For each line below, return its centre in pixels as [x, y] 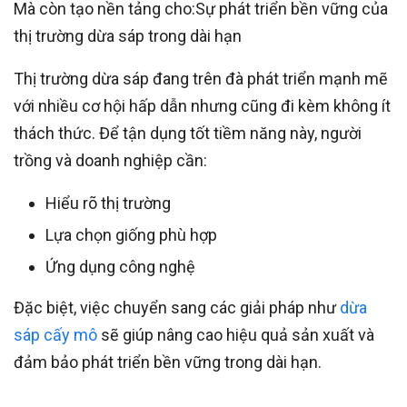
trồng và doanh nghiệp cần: [110, 161]
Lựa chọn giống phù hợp [131, 235]
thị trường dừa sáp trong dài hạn [128, 36]
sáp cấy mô [55, 335]
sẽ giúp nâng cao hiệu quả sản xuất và [236, 335]
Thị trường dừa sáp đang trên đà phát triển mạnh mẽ [201, 79]
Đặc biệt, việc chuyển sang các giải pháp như [177, 308]
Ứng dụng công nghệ [120, 267]
